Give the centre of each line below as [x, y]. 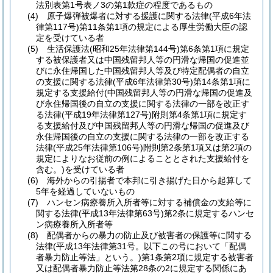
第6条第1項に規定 [214, 49]
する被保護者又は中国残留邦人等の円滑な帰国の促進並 [143, 60]
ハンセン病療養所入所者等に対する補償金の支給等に [149, 202]
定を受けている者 [70, 38]
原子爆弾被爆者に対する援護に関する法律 [128, 16]
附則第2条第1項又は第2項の [197, 147]
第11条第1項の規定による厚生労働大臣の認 [163, 27]
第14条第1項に [222, 82]
